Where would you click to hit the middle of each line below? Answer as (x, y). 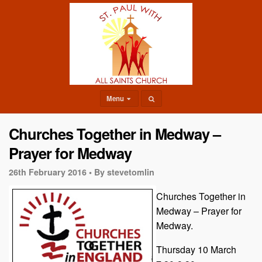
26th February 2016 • (50, 172)
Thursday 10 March (196, 249)
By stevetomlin (124, 172)
